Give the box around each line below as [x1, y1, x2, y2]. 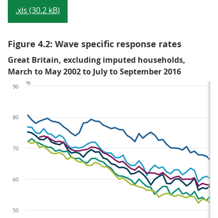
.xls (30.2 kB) [16, 5, 60, 16]
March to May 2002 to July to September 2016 [8, 66, 181, 77]
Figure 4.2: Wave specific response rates [8, 38, 182, 50]
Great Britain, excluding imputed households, [8, 54, 185, 65]
